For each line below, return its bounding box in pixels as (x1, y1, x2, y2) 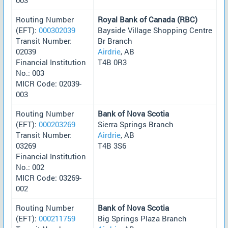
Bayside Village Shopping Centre (98, 24, 212, 35)
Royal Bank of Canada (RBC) (98, 14, 197, 24)
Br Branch (98, 35, 132, 46)
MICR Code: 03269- (16, 172, 81, 183)
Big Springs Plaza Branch (98, 213, 187, 223)
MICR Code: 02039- (16, 78, 81, 89)
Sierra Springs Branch (98, 119, 174, 129)
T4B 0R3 (98, 56, 127, 67)
